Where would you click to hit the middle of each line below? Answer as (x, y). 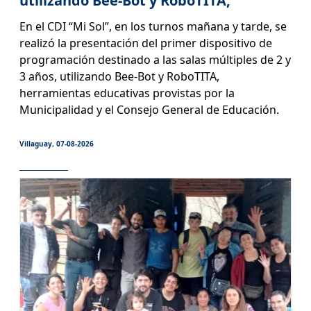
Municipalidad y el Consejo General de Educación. (149, 109)
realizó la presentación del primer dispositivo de (145, 43)
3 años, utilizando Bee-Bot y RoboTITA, (119, 76)
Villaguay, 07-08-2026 (56, 143)
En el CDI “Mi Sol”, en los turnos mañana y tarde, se (153, 26)
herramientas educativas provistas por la (127, 93)
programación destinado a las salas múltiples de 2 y (155, 59)
